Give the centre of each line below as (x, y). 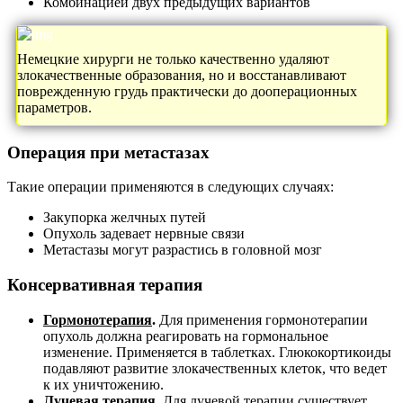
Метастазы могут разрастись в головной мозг (183, 250)
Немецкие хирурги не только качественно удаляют (173, 58)
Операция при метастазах (108, 152)
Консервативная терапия (105, 285)
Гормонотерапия (98, 319)
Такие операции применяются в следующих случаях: (170, 187)
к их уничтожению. (103, 384)
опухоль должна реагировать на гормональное (186, 336)
